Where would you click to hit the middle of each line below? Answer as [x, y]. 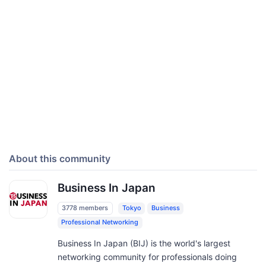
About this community [60, 158]
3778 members [85, 208]
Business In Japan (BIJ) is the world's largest [144, 243]
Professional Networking [100, 222]
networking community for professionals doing [147, 256]
